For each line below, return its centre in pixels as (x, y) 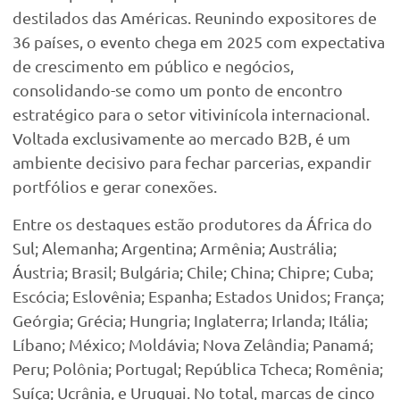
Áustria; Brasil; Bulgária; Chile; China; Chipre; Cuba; (193, 271)
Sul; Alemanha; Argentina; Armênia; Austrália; (175, 247)
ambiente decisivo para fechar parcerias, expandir (192, 162)
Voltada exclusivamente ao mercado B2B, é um (182, 138)
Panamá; (343, 344)
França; (359, 296)
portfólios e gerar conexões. (115, 187)
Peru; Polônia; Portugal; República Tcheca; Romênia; (198, 368)
